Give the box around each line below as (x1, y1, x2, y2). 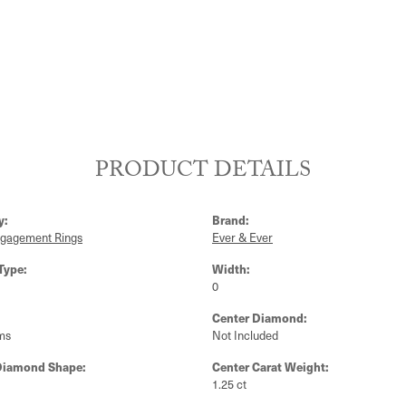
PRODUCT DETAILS (95, 154, 311, 191)
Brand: (212, 211, 249, 228)
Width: (212, 260, 250, 277)
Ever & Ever (212, 228, 273, 246)
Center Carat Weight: (212, 358, 329, 375)
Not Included (212, 326, 278, 343)
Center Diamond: (212, 309, 307, 326)
